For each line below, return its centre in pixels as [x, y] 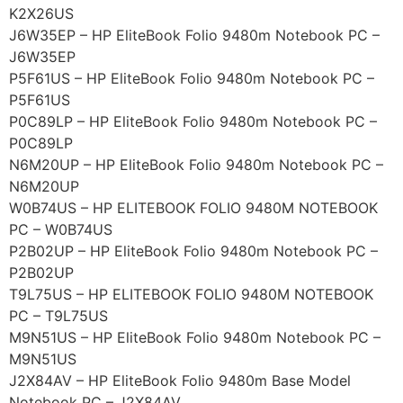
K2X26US [41, 14]
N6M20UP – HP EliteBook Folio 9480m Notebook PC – [196, 165]
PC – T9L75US [58, 316]
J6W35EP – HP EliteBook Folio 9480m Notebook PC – [194, 36]
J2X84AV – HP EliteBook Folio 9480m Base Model [180, 381]
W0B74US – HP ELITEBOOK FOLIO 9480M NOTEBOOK [193, 208]
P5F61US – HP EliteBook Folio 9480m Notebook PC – [192, 79]
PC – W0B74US [61, 230]
